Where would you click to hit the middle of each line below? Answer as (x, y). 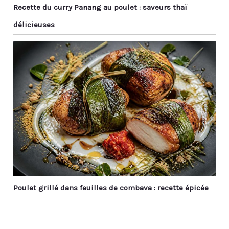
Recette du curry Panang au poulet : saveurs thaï (101, 7)
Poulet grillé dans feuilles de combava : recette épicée (111, 187)
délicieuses (34, 24)
